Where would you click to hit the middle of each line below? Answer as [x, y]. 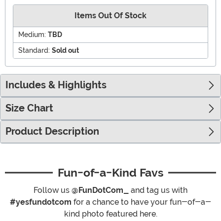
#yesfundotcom [41, 202]
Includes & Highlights [56, 85]
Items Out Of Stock [110, 16]
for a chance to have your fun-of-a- [141, 202]
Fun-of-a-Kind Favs [110, 173]
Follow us [53, 190]
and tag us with [158, 190]
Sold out [65, 51]
